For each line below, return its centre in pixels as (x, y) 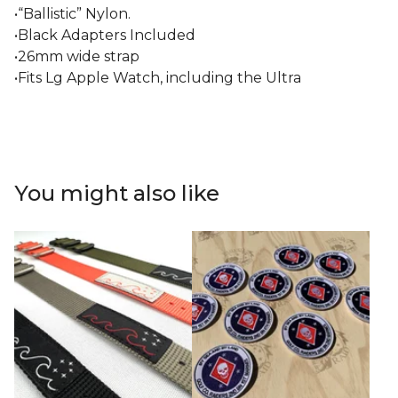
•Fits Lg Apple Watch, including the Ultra (158, 78)
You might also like (117, 193)
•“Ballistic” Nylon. (72, 14)
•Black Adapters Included (105, 35)
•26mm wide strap (77, 56)
